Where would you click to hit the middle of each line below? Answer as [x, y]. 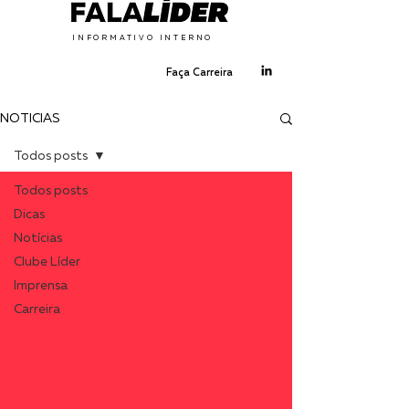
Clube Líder [47, 262]
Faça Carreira [199, 73]
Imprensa [41, 286]
